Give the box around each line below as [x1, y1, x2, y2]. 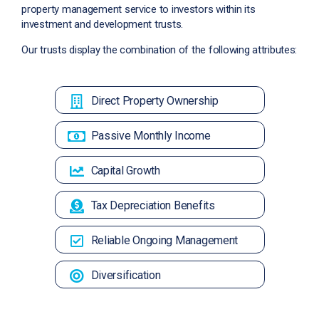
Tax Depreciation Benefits [90, 199, 215, 213]
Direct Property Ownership [90, 94, 219, 108]
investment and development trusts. [21, 18, 184, 31]
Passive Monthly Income [90, 129, 211, 143]
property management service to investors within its [21, 3, 256, 16]
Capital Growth [90, 164, 160, 178]
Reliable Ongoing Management [90, 234, 239, 248]
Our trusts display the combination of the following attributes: [21, 43, 298, 57]
